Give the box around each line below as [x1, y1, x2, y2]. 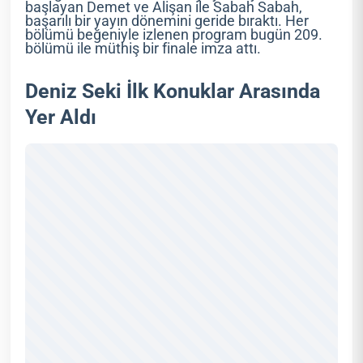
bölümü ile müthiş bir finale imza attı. [25, 41, 262, 58]
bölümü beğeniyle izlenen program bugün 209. [25, 27, 323, 44]
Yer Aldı [25, 105, 97, 130]
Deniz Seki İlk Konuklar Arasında [25, 79, 321, 104]
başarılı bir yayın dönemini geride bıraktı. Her [25, 13, 310, 30]
